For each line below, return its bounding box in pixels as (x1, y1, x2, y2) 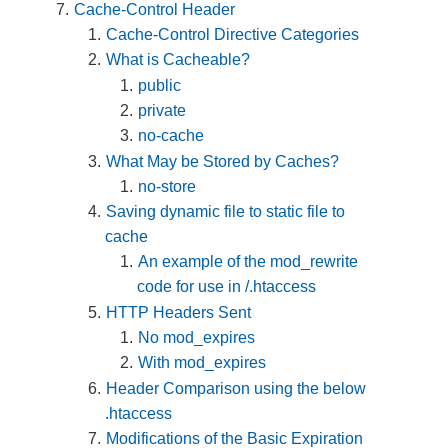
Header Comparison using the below (106, 379, 367, 397)
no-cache (138, 127, 205, 145)
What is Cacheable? (106, 51, 251, 69)
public (138, 76, 182, 94)
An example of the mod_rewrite (138, 253, 359, 271)
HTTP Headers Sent (106, 303, 252, 321)
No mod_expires (138, 329, 256, 347)
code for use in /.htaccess (137, 278, 317, 296)
